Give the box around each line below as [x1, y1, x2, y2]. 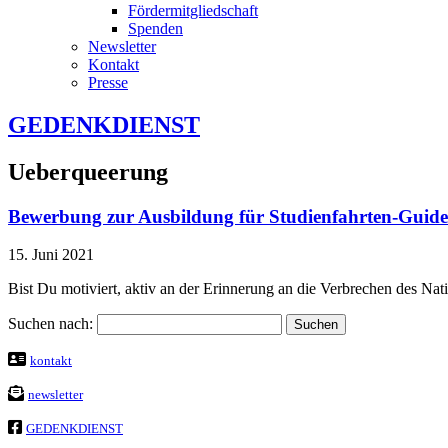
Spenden [128, 20, 183, 37]
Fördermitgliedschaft [128, 2, 258, 19]
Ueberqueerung [8, 158, 168, 185]
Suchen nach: [8, 315, 93, 333]
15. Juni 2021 [8, 246, 94, 264]
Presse [88, 74, 128, 91]
